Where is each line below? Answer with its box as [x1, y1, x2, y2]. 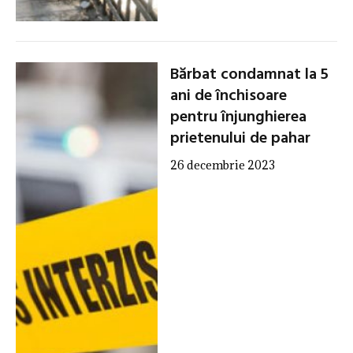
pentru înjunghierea [169, 105, 307, 131]
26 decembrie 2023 [169, 158, 275, 173]
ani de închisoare [169, 84, 287, 110]
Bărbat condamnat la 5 [169, 62, 329, 88]
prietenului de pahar [169, 126, 310, 152]
